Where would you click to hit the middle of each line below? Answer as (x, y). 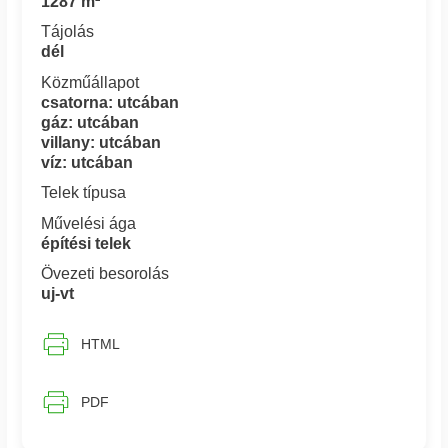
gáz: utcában (90, 122)
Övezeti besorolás (105, 274)
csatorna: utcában (110, 102)
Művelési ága (89, 223)
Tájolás (68, 32)
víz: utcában (87, 162)
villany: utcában (101, 142)
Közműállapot (90, 82)
